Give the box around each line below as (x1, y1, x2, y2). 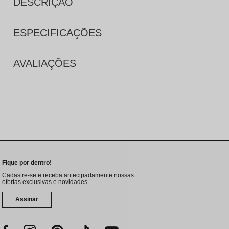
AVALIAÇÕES (13, 58, 76, 69)
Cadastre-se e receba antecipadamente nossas (2, 172, 134, 179)
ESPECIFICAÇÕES (13, 27, 102, 38)
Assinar (15, 196, 38, 203)
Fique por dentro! (2, 159, 52, 166)
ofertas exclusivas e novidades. (2, 178, 89, 186)
